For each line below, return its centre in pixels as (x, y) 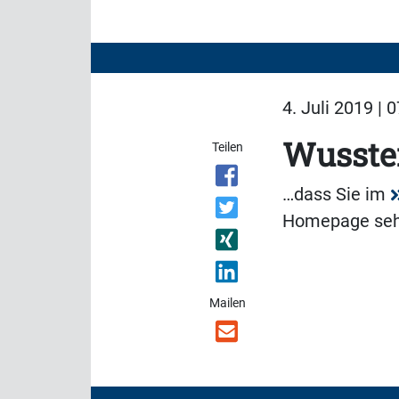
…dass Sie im (336, 194)
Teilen (228, 147)
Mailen (228, 303)
